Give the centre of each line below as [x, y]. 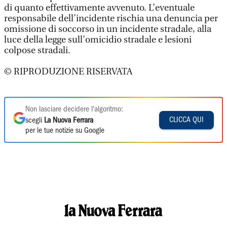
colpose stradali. [38, 50]
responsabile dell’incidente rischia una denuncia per [111, 18]
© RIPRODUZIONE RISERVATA [68, 72]
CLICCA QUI [186, 120]
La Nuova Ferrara [69, 121]
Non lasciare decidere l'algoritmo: [74, 109]
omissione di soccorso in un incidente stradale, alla [108, 29]
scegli [35, 121]
